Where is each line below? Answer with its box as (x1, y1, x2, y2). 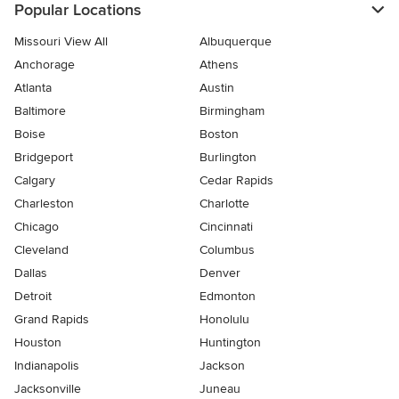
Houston (14, 335, 61, 350)
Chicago (14, 219, 59, 234)
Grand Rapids (14, 312, 89, 327)
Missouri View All (14, 34, 108, 49)
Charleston (14, 196, 74, 211)
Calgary (14, 173, 55, 188)
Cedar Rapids (199, 173, 273, 188)
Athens (199, 57, 239, 72)
